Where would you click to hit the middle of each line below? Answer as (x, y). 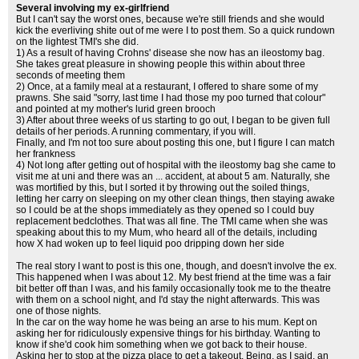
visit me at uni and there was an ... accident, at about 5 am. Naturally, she (173, 176)
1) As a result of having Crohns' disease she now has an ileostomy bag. (170, 53)
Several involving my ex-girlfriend (93, 8)
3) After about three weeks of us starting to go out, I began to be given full (173, 120)
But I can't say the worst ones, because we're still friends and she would (170, 19)
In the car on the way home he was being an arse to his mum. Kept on (167, 322)
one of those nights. (58, 311)
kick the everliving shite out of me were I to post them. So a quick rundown (175, 30)
